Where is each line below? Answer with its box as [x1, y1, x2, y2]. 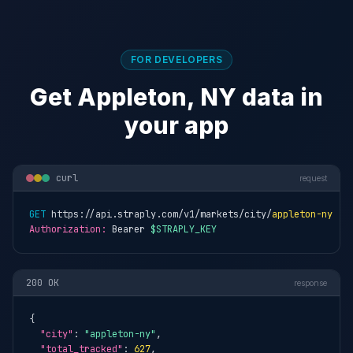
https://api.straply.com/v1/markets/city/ [46, 208, 272, 221]
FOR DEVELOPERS [130, 54, 223, 65]
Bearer [106, 223, 150, 236]
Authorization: [29, 223, 106, 236]
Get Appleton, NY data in [30, 83, 323, 111]
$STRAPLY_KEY [150, 223, 217, 236]
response [294, 277, 327, 288]
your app [124, 111, 229, 139]
